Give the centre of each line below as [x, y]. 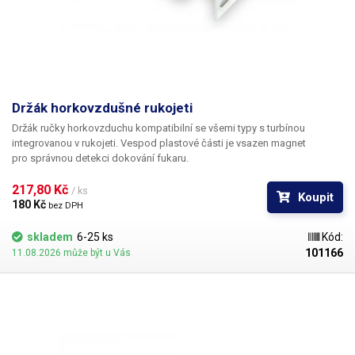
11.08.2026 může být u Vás [71, 253]
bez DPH [66, 206]
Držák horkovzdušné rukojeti [102, 108]
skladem [50, 237]
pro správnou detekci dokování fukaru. [100, 158]
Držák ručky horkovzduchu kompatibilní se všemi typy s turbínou [158, 128]
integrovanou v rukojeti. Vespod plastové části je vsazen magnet [159, 143]
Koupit [316, 197]
